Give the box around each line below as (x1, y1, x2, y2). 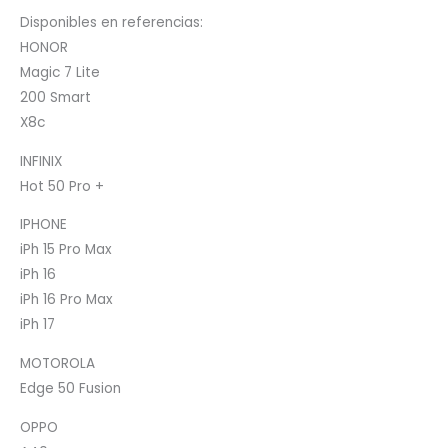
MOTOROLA (20, 353, 95, 373)
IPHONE (20, 215, 67, 235)
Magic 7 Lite (20, 62, 100, 82)
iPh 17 (20, 315, 55, 335)
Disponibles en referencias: (20, 12, 203, 32)
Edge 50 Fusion (20, 378, 121, 398)
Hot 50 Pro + (20, 176, 104, 196)
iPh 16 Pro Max (20, 290, 113, 310)
